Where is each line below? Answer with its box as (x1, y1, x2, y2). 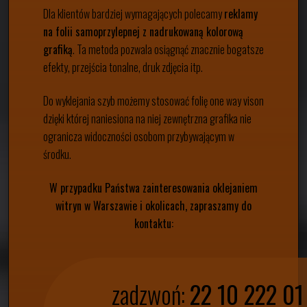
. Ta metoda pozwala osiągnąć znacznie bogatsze (73, 41, 264, 58)
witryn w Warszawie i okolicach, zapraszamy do (56, 197, 251, 214)
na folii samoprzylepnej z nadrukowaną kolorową (43, 23, 243, 40)
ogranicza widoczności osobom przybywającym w (43, 128, 234, 145)
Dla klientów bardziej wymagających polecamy (43, 5, 224, 23)
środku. (43, 146, 71, 163)
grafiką (43, 41, 73, 58)
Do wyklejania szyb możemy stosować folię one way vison (43, 93, 264, 110)
